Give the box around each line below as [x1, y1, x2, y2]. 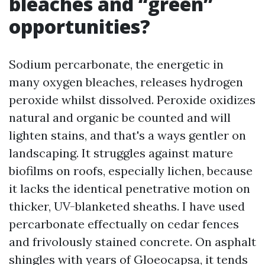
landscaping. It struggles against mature [9, 146, 233, 160]
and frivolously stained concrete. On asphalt [9, 234, 256, 249]
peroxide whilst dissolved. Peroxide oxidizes [9, 92, 256, 107]
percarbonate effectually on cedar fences [9, 216, 239, 231]
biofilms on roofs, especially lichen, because [9, 163, 253, 178]
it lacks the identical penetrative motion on [9, 181, 250, 196]
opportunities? [9, 14, 150, 39]
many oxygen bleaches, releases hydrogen [9, 75, 243, 89]
